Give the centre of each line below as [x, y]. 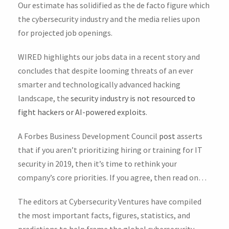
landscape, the [44, 98]
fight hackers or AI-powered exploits [82, 112]
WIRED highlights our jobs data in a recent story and [109, 56]
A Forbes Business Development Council [88, 136]
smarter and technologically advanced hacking [99, 84]
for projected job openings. [65, 32]
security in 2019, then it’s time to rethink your [97, 163]
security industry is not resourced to [133, 98]
